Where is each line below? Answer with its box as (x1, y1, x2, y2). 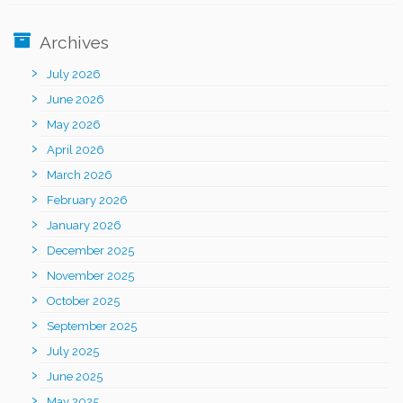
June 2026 (47, 92, 104, 106)
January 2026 (47, 218, 121, 232)
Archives (40, 31, 109, 52)
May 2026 (47, 117, 101, 131)
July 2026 (47, 67, 101, 81)
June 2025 (47, 369, 103, 383)
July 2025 (47, 344, 99, 358)
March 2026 (47, 167, 112, 182)
